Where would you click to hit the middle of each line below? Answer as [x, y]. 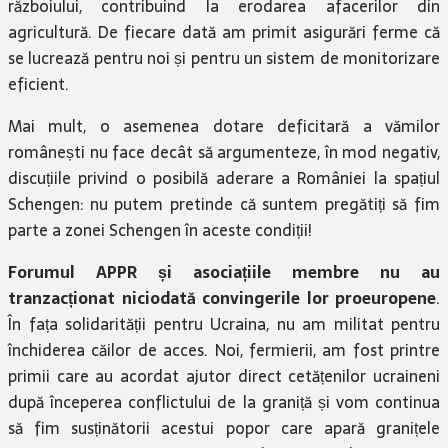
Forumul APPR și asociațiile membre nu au [224, 271]
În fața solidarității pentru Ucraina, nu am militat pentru [224, 323]
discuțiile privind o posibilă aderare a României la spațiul [224, 177]
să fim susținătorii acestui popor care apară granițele [224, 427]
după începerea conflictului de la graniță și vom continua [224, 401]
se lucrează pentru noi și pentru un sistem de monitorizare [224, 57]
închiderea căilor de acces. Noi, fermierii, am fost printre [224, 349]
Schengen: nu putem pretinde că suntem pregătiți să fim [224, 203]
